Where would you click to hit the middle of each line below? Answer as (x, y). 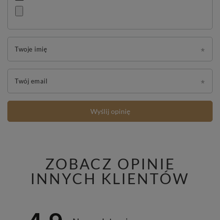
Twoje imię (31, 49)
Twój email (31, 81)
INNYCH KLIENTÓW (110, 179)
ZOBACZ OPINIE (110, 164)
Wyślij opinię (110, 111)
